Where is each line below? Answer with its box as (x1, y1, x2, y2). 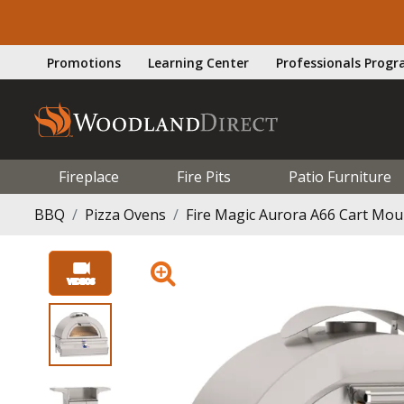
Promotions (47, 53, 121, 71)
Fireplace (59, 166, 119, 187)
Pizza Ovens (85, 204, 166, 225)
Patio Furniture (288, 166, 391, 187)
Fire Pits (176, 166, 231, 187)
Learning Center (148, 53, 249, 71)
